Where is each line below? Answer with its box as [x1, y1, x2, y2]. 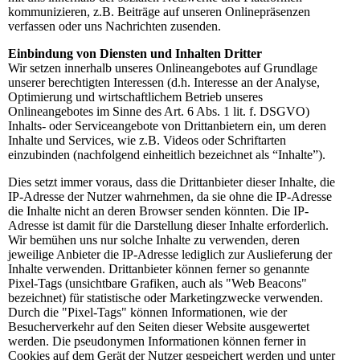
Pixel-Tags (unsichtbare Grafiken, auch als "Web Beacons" [8, 276, 307, 291]
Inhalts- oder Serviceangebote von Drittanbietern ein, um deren [8, 119, 326, 133]
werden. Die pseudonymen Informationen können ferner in [8, 334, 306, 349]
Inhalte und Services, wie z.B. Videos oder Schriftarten [8, 133, 286, 148]
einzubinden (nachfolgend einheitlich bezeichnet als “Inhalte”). [8, 148, 329, 162]
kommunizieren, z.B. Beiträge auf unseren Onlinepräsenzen [8, 5, 310, 19]
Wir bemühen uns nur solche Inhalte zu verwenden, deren [8, 233, 300, 247]
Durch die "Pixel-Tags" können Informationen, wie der [8, 305, 287, 320]
